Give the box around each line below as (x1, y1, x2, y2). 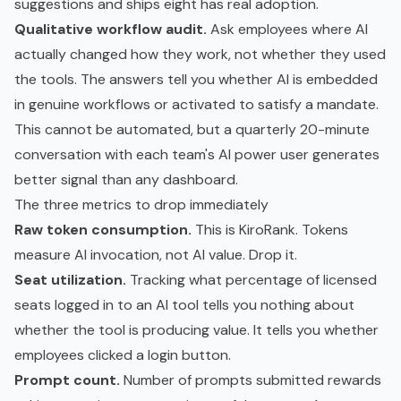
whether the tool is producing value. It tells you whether (14, 320, 379, 339)
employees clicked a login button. (14, 345, 231, 364)
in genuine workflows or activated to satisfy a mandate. (14, 94, 379, 114)
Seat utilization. (14, 269, 126, 289)
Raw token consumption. (14, 219, 192, 239)
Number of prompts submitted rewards (120, 370, 381, 389)
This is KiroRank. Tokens (192, 219, 348, 239)
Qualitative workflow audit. (14, 19, 207, 38)
